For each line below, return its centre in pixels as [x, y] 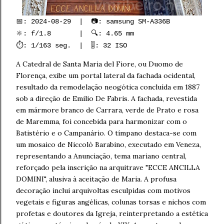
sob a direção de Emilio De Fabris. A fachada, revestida [106, 98]
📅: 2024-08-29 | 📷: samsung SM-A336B [93, 21]
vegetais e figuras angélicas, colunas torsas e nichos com [111, 202]
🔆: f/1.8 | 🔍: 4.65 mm [75, 33]
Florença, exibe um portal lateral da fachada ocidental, [106, 75]
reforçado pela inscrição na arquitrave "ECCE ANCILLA [108, 167]
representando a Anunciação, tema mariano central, [101, 156]
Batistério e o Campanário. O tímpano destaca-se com [106, 133]
